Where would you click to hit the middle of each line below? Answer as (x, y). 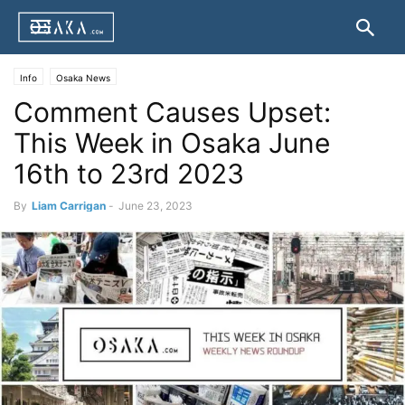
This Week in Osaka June (172, 143)
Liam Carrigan (69, 206)
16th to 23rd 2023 (129, 174)
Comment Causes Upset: (172, 112)
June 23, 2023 (155, 206)
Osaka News (83, 78)
